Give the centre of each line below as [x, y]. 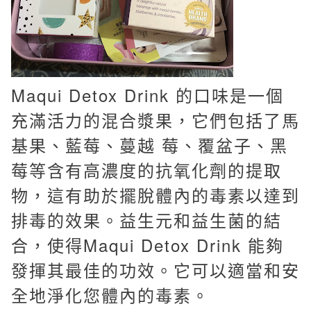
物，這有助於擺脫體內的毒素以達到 [155, 195]
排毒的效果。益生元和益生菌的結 [146, 220]
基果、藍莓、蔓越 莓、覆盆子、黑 [150, 145]
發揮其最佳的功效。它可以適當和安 [155, 270]
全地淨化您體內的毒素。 [110, 295]
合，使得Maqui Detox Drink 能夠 [148, 245]
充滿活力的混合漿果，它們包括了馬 [155, 120]
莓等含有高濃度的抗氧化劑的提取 [146, 170]
